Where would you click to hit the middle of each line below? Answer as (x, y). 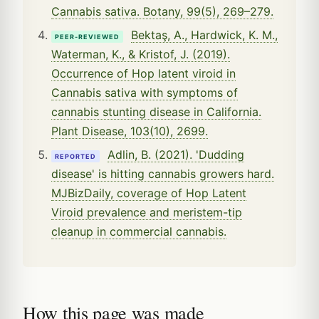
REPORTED (75, 156)
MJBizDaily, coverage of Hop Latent (149, 193)
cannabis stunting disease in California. (156, 111)
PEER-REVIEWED (87, 36)
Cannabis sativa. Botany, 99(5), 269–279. (162, 11)
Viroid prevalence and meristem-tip (147, 212)
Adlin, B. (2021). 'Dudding (176, 154)
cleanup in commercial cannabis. (139, 231)
